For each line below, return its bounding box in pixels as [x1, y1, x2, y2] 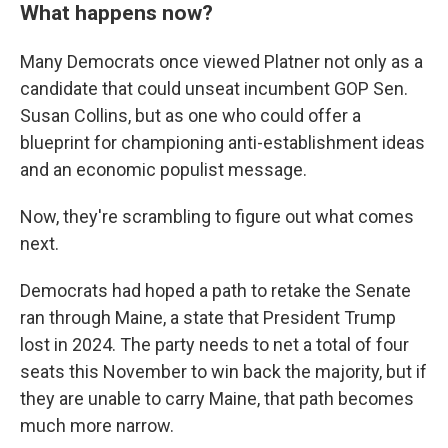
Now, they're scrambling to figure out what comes [20, 206, 414, 227]
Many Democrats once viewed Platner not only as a [20, 51, 423, 72]
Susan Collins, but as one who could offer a [20, 105, 361, 126]
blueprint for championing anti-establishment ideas [20, 132, 425, 153]
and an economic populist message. [20, 159, 307, 180]
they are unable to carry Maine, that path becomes [20, 388, 414, 409]
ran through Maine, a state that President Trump [20, 307, 396, 328]
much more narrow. [20, 415, 174, 436]
